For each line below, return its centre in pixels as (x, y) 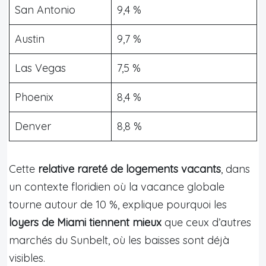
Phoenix (34, 97)
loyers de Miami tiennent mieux (85, 222)
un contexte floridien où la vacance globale (117, 186)
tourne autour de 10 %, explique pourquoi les (118, 204)
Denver (33, 126)
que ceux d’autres (206, 222)
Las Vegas (40, 68)
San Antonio (45, 9)
